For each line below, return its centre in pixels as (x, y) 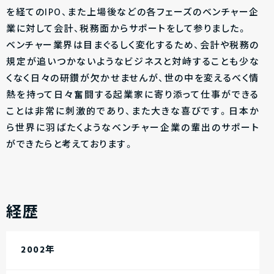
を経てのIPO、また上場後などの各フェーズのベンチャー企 (133, 13)
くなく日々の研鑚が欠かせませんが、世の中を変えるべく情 (133, 79)
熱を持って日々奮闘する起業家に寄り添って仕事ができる (133, 95)
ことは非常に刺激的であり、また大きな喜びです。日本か (133, 112)
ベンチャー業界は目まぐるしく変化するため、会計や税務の (133, 46)
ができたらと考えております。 (70, 145)
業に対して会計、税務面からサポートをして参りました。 (127, 29)
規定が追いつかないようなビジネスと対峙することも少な (133, 62)
